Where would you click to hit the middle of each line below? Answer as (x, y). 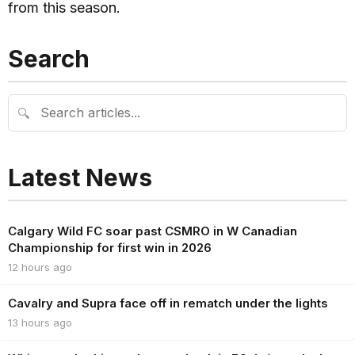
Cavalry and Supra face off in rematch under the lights (168, 303)
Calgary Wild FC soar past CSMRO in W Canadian (153, 231)
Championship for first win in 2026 (110, 248)
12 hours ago (40, 267)
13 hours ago (40, 323)
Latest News (80, 178)
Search (49, 59)
